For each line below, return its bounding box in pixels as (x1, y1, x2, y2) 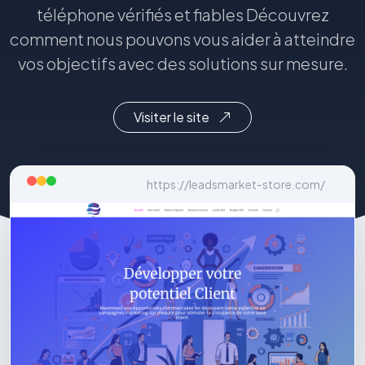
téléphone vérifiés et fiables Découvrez (36, 4, 329, 24)
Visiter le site (134, 108, 212, 125)
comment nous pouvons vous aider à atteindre (10, 29, 355, 49)
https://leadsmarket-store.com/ (147, 177, 325, 191)
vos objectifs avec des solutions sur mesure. (17, 53, 348, 73)
